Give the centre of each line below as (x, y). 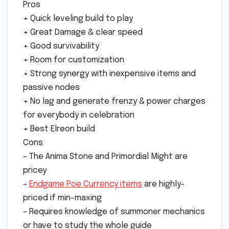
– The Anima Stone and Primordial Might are (105, 157)
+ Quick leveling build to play (78, 19)
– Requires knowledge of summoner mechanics (114, 212)
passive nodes (51, 88)
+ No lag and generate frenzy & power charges (114, 102)
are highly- (164, 185)
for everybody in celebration (79, 116)
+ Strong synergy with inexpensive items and (109, 74)
